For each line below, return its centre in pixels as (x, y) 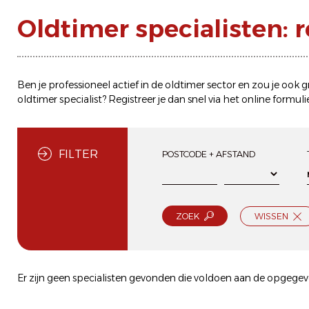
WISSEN (271, 216)
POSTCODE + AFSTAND (209, 154)
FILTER (78, 154)
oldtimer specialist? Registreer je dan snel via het (129, 99)
